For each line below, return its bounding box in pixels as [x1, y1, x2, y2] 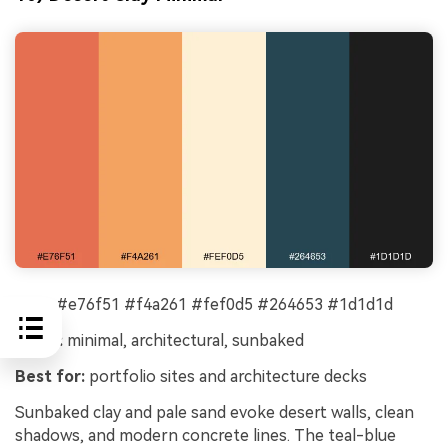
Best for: [15, 366, 85, 386]
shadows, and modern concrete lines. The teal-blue [15, 425, 396, 445]
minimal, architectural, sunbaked [63, 330, 304, 350]
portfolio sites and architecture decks [85, 366, 367, 386]
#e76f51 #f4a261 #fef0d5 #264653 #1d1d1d [52, 295, 393, 315]
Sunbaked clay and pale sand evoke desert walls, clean [15, 402, 414, 422]
